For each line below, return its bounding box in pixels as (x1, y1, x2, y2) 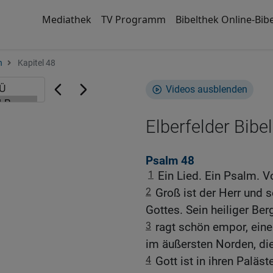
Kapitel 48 (16, 58, 55, 68)
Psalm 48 (146, 154, 194, 168)
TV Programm (101, 13, 166, 26)
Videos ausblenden (166, 83, 247, 95)
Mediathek (41, 13, 91, 26)
